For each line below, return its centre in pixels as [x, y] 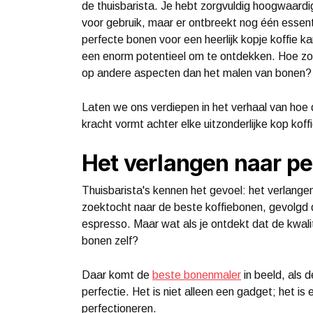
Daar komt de [117, 275]
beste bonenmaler [197, 275]
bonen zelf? [110, 240]
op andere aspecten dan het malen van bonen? [197, 73]
